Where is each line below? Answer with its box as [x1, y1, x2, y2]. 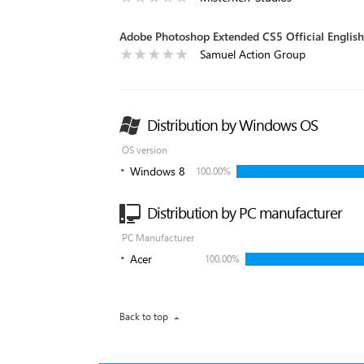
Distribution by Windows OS [147, 115, 318, 135]
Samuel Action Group [200, 46, 305, 62]
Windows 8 [130, 163, 185, 179]
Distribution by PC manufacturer [147, 202, 342, 223]
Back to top [119, 310, 168, 323]
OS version [122, 144, 167, 156]
